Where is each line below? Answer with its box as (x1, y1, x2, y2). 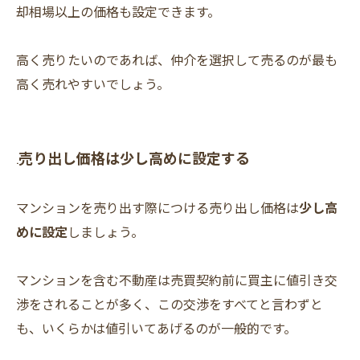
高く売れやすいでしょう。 (16, 74, 170, 94)
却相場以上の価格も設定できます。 (16, 2, 220, 22)
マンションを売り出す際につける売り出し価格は (16, 198, 299, 218)
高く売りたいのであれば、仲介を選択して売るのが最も (16, 50, 337, 70)
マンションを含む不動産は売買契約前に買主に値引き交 (16, 270, 337, 290)
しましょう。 (67, 222, 144, 242)
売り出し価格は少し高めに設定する (18, 147, 250, 169)
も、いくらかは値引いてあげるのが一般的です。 (16, 318, 297, 338)
